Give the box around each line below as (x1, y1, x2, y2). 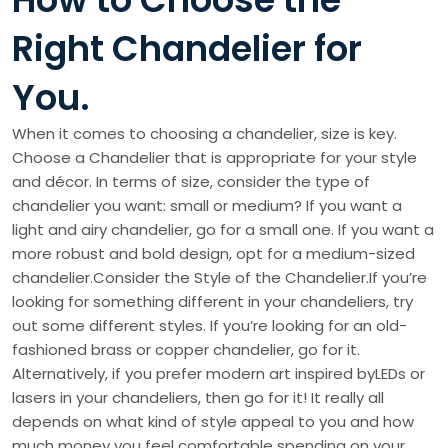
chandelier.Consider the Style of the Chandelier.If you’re (12, 267, 427, 289)
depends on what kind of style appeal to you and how (12, 411, 414, 433)
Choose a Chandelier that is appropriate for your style (12, 147, 417, 169)
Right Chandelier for (12, 24, 362, 74)
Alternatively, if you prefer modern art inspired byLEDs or (12, 363, 425, 385)
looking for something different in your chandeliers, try (12, 291, 413, 313)
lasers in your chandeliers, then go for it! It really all (12, 387, 384, 409)
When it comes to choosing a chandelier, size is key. (12, 123, 397, 145)
